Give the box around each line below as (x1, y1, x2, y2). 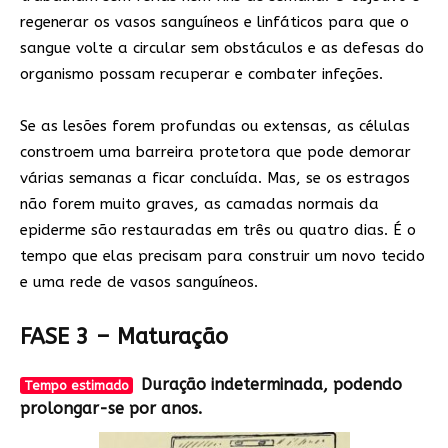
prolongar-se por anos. (20, 399, 202, 418)
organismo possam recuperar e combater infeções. (20, 65, 383, 83)
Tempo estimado (23, 378, 129, 393)
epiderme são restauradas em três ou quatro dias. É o (20, 221, 416, 239)
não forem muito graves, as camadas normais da (20, 195, 379, 213)
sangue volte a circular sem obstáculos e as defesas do (20, 39, 424, 57)
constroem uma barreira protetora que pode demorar (20, 143, 411, 161)
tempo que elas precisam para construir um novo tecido (20, 247, 425, 265)
